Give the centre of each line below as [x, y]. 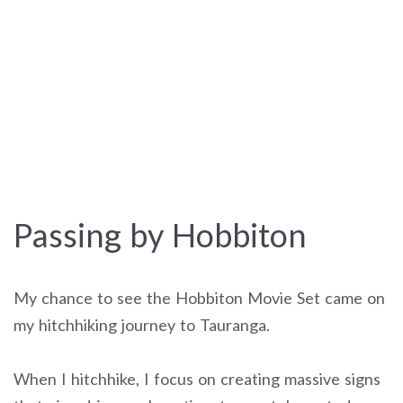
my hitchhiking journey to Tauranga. [142, 324]
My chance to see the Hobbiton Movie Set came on [199, 297]
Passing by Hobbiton [160, 234]
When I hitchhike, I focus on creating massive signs [197, 379]
